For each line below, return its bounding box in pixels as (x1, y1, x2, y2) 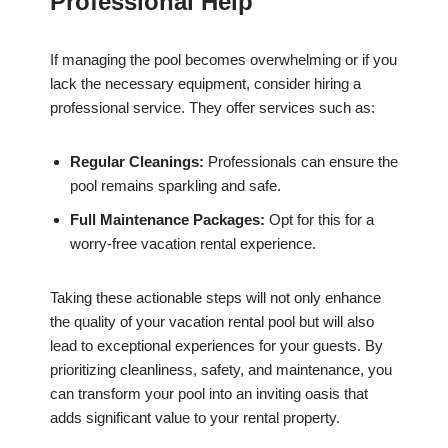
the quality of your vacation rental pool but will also (50, 313, 374, 331)
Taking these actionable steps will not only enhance (50, 289, 381, 307)
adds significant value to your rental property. (50, 409, 340, 427)
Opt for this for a (265, 211, 374, 229)
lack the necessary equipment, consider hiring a (50, 75, 361, 93)
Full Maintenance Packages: (70, 211, 265, 229)
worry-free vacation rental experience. (70, 235, 316, 253)
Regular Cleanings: (70, 153, 204, 171)
